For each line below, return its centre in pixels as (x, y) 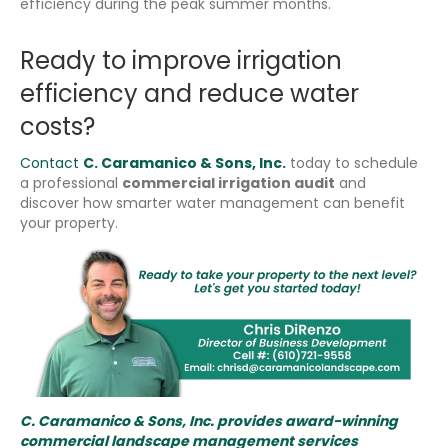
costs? (57, 126)
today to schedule (354, 162)
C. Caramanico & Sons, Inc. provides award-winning (209, 420)
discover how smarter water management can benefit (212, 202)
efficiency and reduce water (189, 93)
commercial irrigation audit (228, 182)
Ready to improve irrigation (181, 60)
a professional (71, 182)
